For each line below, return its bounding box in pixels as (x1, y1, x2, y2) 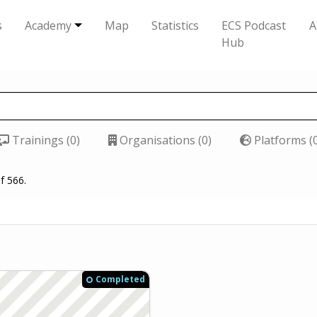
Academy (24, 18, 71, 33)
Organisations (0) (117, 132, 212, 148)
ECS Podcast (221, 18, 287, 33)
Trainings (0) (9, 132, 80, 148)
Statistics (151, 18, 200, 33)
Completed (96, 273, 145, 286)
